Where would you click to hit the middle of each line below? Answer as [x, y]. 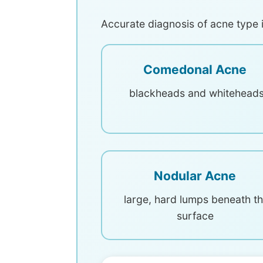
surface [195, 216]
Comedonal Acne [195, 70]
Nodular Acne [195, 176]
